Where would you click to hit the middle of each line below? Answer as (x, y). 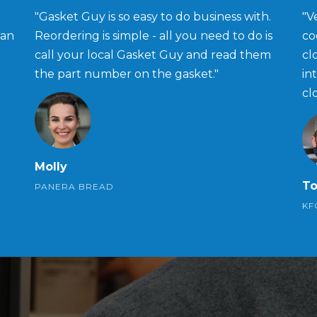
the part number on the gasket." (127, 74)
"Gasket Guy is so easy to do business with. (153, 16)
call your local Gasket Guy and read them (153, 54)
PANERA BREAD (75, 186)
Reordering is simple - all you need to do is (154, 35)
